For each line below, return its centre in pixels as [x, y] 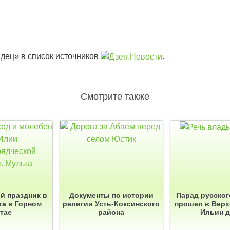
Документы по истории [111, 195]
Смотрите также [115, 97]
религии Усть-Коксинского [111, 204]
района [111, 212]
